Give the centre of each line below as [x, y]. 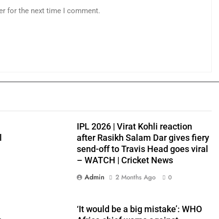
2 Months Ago [135, 177]
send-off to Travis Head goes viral [142, 149]
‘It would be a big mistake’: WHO [139, 209]
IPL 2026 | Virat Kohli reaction [134, 126]
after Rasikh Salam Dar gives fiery [143, 138]
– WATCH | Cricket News [125, 160]
